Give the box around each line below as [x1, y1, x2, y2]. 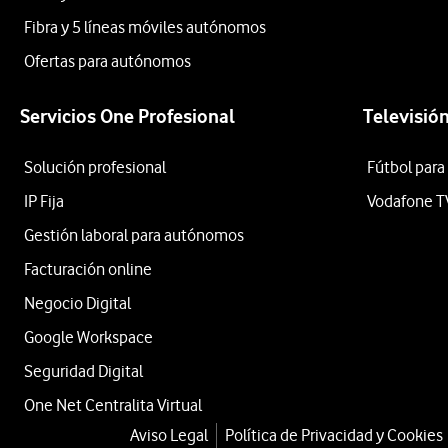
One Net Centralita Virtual [24, 395, 202, 415]
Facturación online [24, 259, 152, 279]
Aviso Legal [129, 425, 208, 445]
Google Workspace [24, 327, 153, 347]
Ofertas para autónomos [24, 51, 191, 71]
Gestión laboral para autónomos [24, 225, 244, 245]
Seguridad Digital [24, 361, 143, 381]
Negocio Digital [24, 293, 131, 313]
